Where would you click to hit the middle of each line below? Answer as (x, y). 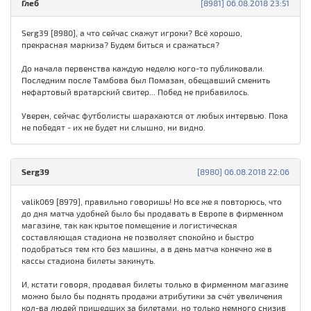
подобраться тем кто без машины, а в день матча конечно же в (147, 249)
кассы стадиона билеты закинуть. (89, 261)
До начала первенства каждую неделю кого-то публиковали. (143, 68)
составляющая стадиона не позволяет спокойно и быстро (138, 237)
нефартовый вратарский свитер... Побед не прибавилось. (135, 92)
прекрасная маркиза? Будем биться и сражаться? (120, 45)
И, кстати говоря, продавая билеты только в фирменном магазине (155, 284)
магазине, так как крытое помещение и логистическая (129, 225)
